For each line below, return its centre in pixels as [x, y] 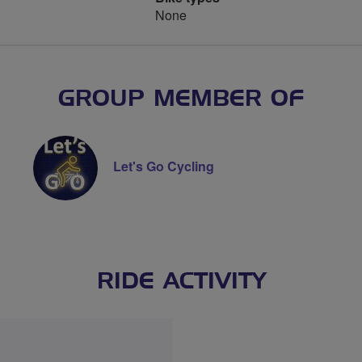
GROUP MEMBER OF [181, 99]
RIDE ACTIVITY [181, 282]
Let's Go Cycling [163, 166]
